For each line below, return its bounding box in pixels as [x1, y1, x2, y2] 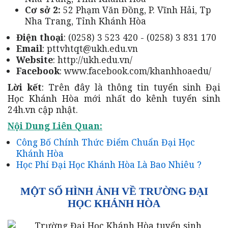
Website [16, 53, 53, 66]
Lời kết [8, 81, 42, 94]
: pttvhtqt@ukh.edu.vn [42, 42, 138, 55]
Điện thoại [16, 31, 64, 44]
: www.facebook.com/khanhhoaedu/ [60, 65, 211, 77]
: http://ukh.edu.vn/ [53, 53, 132, 66]
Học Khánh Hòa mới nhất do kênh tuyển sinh [8, 92, 220, 105]
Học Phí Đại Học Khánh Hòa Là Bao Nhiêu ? [16, 158, 202, 171]
